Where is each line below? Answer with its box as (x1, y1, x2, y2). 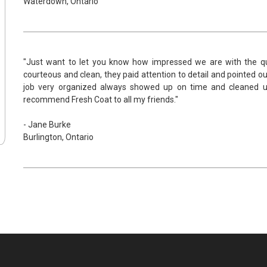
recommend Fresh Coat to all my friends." (23, 95, 178, 104)
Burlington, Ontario (23, 132, 94, 142)
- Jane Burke (23, 120, 71, 129)
